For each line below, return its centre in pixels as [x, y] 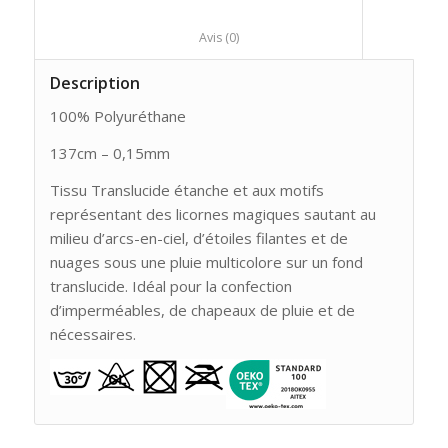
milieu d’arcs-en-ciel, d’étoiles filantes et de [198, 237]
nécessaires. [92, 333]
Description [94, 82]
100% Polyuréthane [117, 116]
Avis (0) [290, 37]
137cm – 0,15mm [109, 153]
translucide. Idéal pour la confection [170, 285]
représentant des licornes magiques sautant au [212, 213]
